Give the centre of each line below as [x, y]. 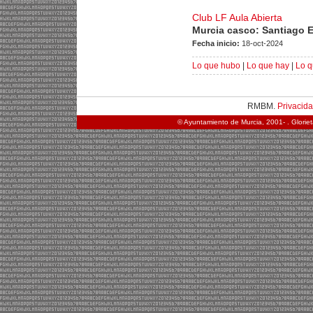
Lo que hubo [216, 66]
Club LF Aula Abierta [237, 18]
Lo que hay [268, 66]
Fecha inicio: [217, 43]
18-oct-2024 [262, 43]
